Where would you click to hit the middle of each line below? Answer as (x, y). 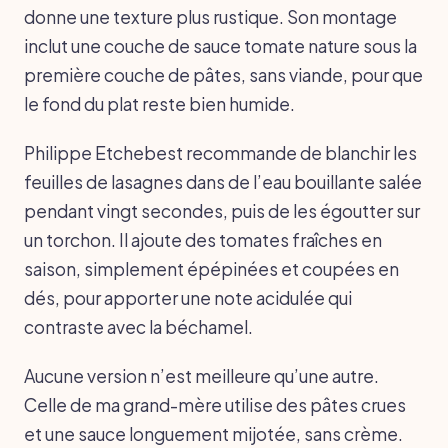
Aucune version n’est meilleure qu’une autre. (201, 375)
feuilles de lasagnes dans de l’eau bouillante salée (223, 181)
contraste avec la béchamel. (138, 326)
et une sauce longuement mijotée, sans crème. (213, 433)
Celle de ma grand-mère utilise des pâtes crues (215, 404)
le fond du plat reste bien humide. (159, 103)
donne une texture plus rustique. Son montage (210, 16)
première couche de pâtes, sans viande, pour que (223, 74)
